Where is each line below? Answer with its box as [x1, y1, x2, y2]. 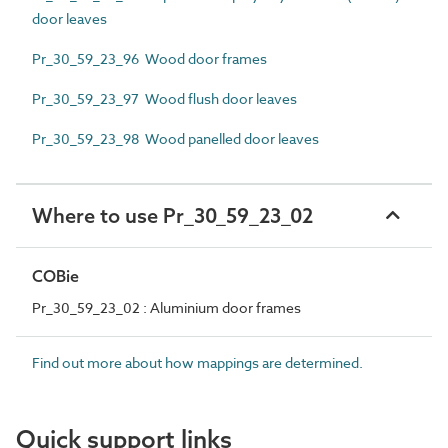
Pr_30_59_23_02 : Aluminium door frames [32, 297, 301, 317]
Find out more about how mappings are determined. [32, 352, 363, 372]
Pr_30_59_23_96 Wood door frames [32, 48, 267, 68]
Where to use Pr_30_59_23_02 [32, 202, 313, 228]
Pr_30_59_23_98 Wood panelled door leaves [32, 128, 319, 148]
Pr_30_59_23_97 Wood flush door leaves [32, 88, 297, 108]
